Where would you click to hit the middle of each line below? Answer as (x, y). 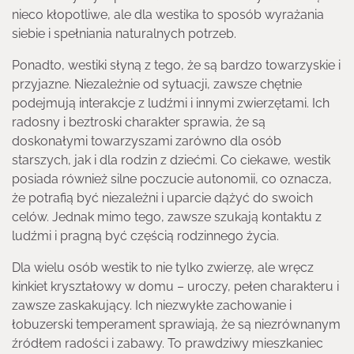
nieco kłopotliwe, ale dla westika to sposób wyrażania (168, 14)
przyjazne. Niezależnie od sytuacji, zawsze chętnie (157, 84)
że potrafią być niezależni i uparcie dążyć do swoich (162, 198)
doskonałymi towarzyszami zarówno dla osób (147, 141)
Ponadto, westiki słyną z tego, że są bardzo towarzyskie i (176, 65)
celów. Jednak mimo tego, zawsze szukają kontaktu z (167, 217)
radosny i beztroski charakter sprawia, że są (139, 122)
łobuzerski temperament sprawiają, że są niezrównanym (176, 324)
